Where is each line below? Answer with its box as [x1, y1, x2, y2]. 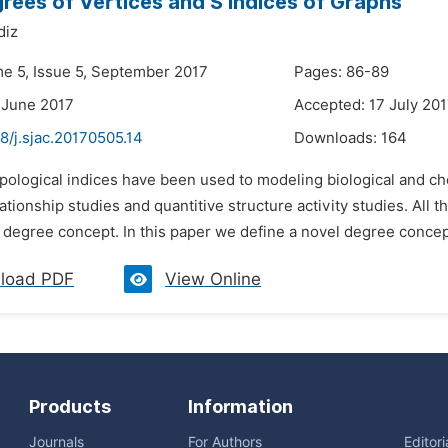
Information [188, 396, 293, 417]
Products [29, 396, 111, 417]
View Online [165, 269, 261, 289]
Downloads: [294, 129, 381, 147]
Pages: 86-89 [294, 63, 389, 81]
